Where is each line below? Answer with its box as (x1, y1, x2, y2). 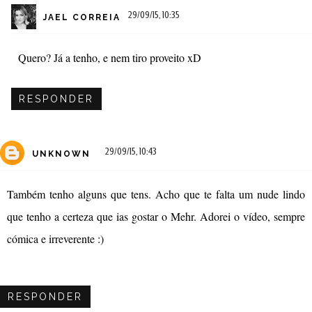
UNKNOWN (32, 148, 91, 159)
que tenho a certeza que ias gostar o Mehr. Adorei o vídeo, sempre (7, 209, 305, 224)
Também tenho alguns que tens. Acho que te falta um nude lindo (7, 187, 305, 202)
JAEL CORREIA (43, 12, 120, 22)
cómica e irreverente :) (7, 231, 104, 247)
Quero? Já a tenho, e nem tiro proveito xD (18, 50, 201, 65)
